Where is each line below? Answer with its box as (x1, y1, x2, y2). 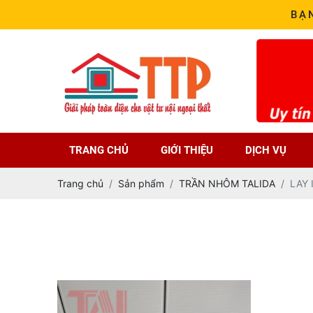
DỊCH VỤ (245, 144, 286, 156)
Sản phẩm (118, 177, 164, 189)
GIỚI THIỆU (161, 144, 213, 156)
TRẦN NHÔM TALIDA (179, 177, 275, 189)
